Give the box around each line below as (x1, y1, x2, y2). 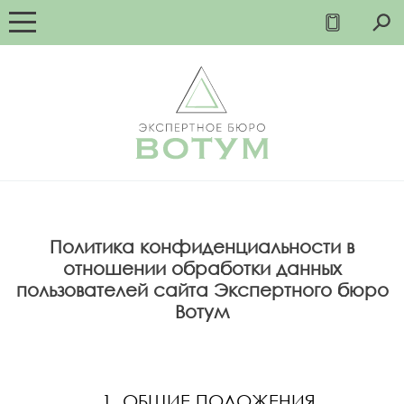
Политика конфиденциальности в (50, 235, 354, 257)
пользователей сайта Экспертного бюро (15, 279, 389, 300)
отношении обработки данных (62, 257, 342, 279)
